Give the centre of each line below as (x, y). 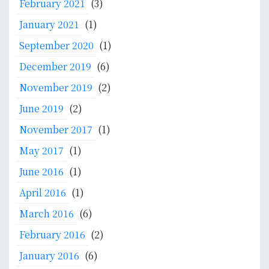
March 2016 (47, 214)
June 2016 (41, 172)
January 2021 (49, 25)
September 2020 (56, 46)
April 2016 (43, 193)
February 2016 (52, 235)
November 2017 (56, 130)
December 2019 (55, 67)
